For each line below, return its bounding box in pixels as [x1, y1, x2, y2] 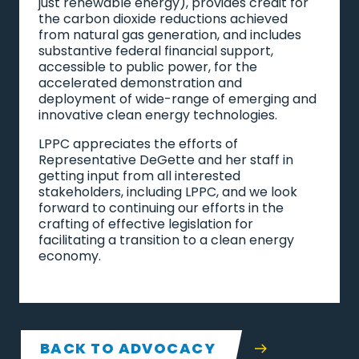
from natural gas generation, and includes [38, 25, 301, 44]
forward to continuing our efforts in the [38, 198, 284, 217]
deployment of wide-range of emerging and [38, 89, 317, 108]
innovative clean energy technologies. [38, 105, 280, 124]
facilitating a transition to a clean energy [38, 230, 294, 249]
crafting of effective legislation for [38, 214, 253, 233]
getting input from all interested [38, 166, 240, 185]
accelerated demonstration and [38, 73, 242, 92]
